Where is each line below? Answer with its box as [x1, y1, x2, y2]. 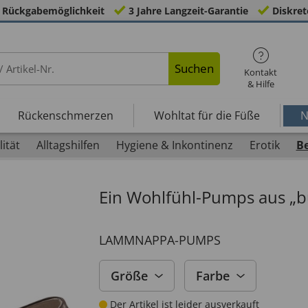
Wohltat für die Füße [153, 107, 260, 123]
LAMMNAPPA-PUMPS [99, 232, 221, 248]
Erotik [249, 137, 280, 153]
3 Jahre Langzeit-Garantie [125, 4, 251, 17]
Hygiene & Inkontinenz [115, 137, 233, 153]
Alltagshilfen [36, 137, 100, 153]
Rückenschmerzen [17, 107, 113, 123]
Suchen [175, 60, 214, 76]
